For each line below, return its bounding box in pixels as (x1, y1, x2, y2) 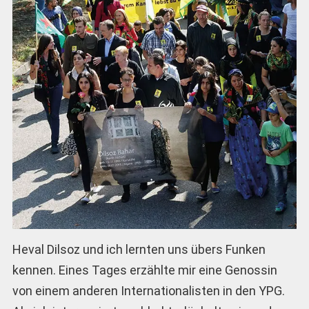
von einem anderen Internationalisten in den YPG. (12, 283, 285, 298)
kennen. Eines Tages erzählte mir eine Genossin (12, 262, 277, 277)
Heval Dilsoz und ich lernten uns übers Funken (12, 241, 266, 257)
